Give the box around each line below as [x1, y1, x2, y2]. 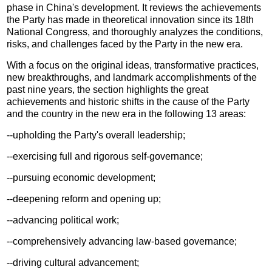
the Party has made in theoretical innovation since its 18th [7, 14, 254, 25]
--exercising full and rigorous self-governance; [7, 151, 203, 161]
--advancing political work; [7, 214, 120, 225]
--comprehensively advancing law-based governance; [7, 236, 237, 246]
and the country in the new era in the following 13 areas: [7, 108, 246, 119]
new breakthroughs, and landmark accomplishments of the [7, 72, 257, 83]
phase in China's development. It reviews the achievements [7, 2, 262, 13]
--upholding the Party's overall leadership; [7, 129, 186, 140]
